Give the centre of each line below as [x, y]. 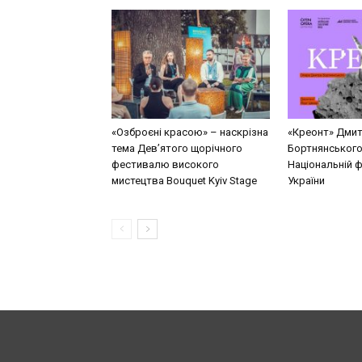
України [306, 180]
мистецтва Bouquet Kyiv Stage [184, 180]
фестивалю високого [165, 164]
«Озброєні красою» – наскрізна [190, 132]
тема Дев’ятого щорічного [177, 148]
